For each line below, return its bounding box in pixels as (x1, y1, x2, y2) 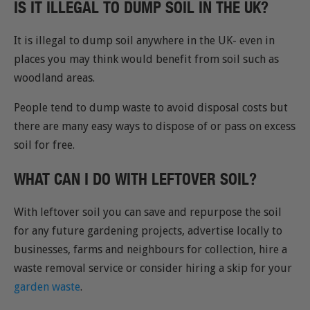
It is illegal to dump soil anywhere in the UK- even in (14, 33, 275, 47)
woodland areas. (14, 71, 95, 84)
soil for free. (14, 138, 75, 152)
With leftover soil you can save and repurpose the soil (14, 205, 282, 219)
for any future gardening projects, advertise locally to (14, 224, 282, 237)
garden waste (14, 280, 80, 293)
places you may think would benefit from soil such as (14, 52, 279, 66)
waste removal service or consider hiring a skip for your (14, 261, 292, 275)
